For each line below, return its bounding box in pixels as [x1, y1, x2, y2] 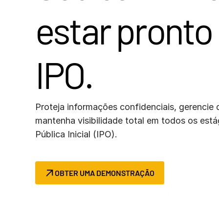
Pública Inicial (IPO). [35, 129, 117, 139]
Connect [167, 1, 195, 9]
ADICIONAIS [44, 14, 91, 23]
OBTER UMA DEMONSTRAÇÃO [55, 168, 154, 177]
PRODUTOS [44, 3, 88, 13]
